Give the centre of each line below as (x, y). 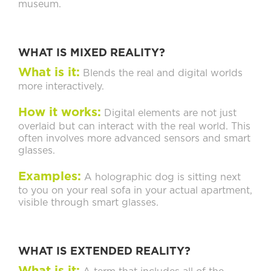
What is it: (49, 73)
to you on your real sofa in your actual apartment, (135, 191)
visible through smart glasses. (88, 203)
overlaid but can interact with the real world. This (134, 127)
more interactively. (61, 87)
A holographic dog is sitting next (161, 178)
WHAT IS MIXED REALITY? (92, 54)
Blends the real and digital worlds (161, 73)
